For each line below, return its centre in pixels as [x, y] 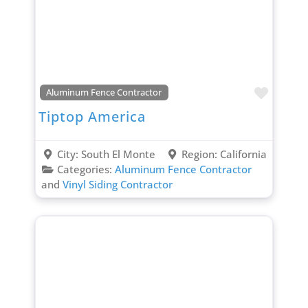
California [244, 154]
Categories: [86, 169]
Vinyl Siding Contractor [117, 185]
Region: [201, 154]
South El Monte [118, 154]
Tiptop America [92, 117]
